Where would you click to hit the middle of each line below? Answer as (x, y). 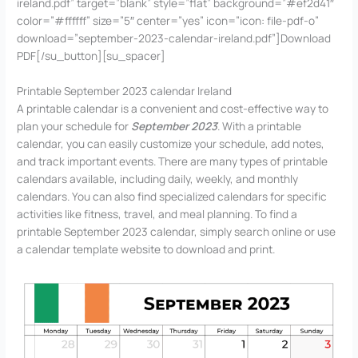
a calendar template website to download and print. (146, 249)
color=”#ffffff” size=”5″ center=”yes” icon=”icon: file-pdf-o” (168, 21)
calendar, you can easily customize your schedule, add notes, (171, 144)
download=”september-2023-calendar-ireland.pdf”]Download (174, 38)
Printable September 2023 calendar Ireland (125, 91)
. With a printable (260, 126)
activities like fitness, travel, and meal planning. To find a (157, 214)
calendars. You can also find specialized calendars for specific (172, 197)
